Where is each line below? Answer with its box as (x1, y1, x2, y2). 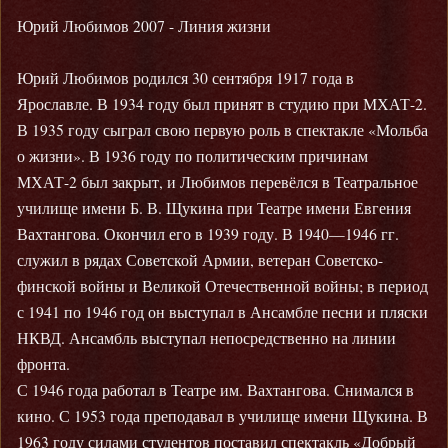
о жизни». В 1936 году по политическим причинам (17, 145, 368, 166)
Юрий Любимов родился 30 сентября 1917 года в (17, 67, 354, 88)
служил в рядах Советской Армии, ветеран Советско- (17, 249, 383, 270)
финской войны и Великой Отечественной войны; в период (17, 275, 428, 296)
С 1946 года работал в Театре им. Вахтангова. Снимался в (17, 379, 414, 400)
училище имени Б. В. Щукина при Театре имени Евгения (17, 197, 411, 218)
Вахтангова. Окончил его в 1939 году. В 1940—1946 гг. (17, 223, 399, 244)
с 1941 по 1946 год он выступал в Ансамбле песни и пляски (17, 301, 428, 322)
